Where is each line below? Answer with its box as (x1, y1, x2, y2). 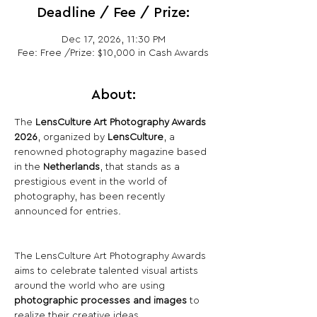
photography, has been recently (14, 192, 168, 202)
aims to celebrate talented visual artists (14, 266, 201, 276)
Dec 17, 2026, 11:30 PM (61, 35, 166, 45)
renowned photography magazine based (14, 147, 209, 157)
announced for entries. (14, 207, 121, 217)
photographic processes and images (14, 296, 187, 306)
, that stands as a (100, 162, 183, 172)
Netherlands (43, 162, 100, 172)
